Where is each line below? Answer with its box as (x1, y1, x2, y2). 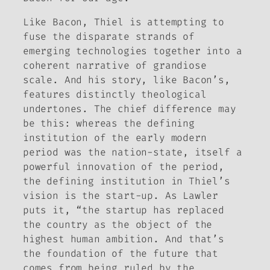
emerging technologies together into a (23, 45, 242, 58)
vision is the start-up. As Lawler (23, 189, 219, 202)
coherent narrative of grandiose (23, 59, 207, 72)
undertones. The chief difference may (23, 102, 236, 116)
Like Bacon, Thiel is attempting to (23, 16, 224, 29)
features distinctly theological (23, 88, 207, 101)
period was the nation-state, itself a (23, 146, 242, 159)
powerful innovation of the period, (23, 160, 224, 174)
